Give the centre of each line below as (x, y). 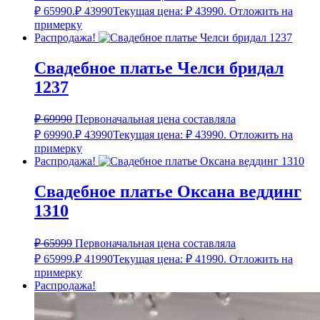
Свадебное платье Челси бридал (159, 67)
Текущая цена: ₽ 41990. (170, 259)
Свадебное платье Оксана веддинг (168, 192)
